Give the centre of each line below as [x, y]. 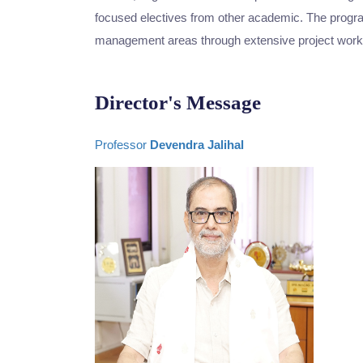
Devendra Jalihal [197, 145]
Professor [122, 145]
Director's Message [178, 102]
